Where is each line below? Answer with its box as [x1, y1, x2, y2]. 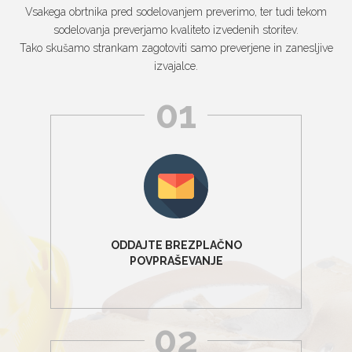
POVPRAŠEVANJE [129, 255, 223, 267]
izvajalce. [154, 60, 198, 72]
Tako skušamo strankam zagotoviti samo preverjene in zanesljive [19, 42, 333, 54]
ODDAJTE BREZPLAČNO [110, 239, 242, 251]
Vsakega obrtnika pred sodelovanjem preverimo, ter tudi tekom [25, 5, 327, 18]
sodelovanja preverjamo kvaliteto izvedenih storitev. [53, 24, 299, 36]
